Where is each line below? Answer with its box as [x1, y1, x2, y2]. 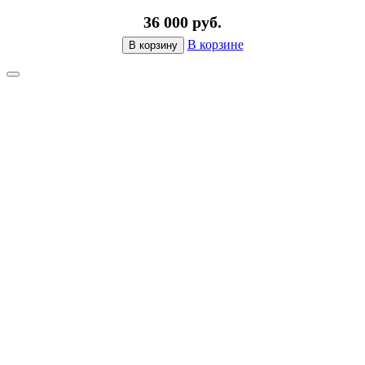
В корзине [187, 37, 244, 52]
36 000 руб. [143, 13, 222, 32]
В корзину [128, 39, 178, 52]
